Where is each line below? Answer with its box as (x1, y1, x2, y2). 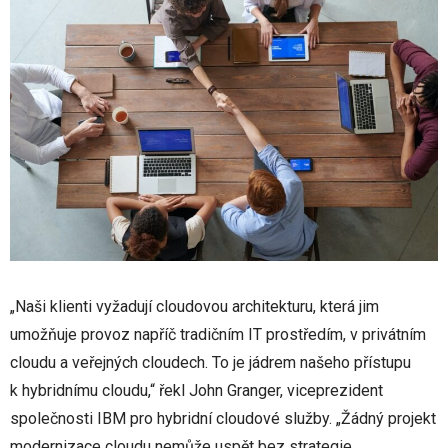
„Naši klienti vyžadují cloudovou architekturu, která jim (10, 297, 379, 317)
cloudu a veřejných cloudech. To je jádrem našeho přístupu (10, 353, 411, 373)
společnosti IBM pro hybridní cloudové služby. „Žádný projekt (10, 409, 436, 429)
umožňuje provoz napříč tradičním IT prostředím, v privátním (10, 325, 426, 345)
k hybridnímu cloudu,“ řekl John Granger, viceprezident (10, 381, 383, 401)
